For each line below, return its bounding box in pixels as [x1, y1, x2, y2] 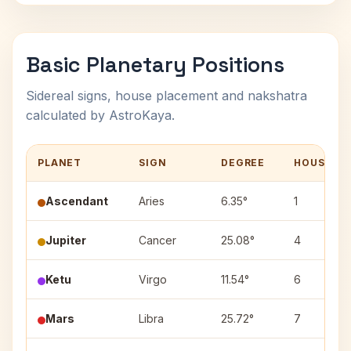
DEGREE [221, 157, 266, 168]
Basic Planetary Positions [26, 51, 284, 78]
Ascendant [45, 194, 108, 208]
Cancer [139, 233, 176, 247]
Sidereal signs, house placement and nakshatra [26, 88, 307, 103]
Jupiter [45, 233, 86, 247]
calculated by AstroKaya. [26, 107, 175, 123]
